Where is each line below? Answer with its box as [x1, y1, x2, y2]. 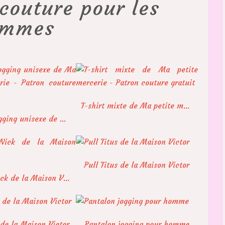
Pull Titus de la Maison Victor [84, 160, 190, 170]
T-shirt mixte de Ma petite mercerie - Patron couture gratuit [183, 100, 189, 110]
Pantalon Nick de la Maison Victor [63, 173, 70, 183]
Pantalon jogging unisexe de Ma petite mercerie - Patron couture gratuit [60, 114, 66, 124]
